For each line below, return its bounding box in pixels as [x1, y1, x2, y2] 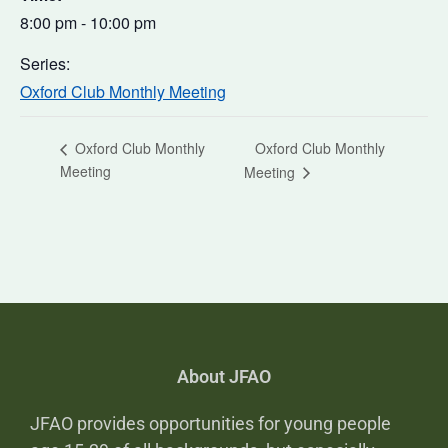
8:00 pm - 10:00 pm [20, 10, 156, 34]
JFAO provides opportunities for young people [30, 413, 391, 435]
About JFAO [177, 366, 271, 388]
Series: [20, 51, 70, 75]
